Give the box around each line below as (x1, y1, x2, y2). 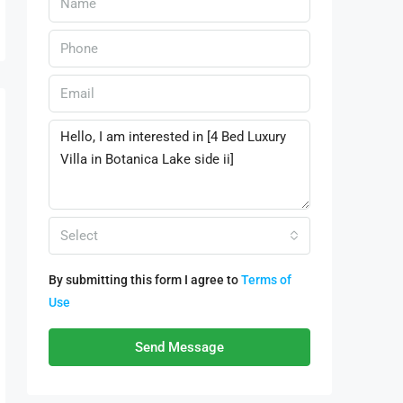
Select (60, 227, 98, 244)
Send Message (135, 338, 224, 355)
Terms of (241, 272, 291, 287)
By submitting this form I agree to (49, 272, 241, 287)
